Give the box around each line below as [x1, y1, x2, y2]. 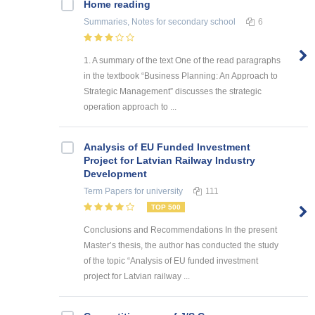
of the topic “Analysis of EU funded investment [84, 255, 258, 266]
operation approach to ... [84, 101, 176, 112]
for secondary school [154, 17, 236, 27]
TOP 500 [151, 202, 181, 211]
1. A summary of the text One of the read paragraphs [84, 55, 281, 65]
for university [132, 186, 183, 196]
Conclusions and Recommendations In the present [84, 224, 277, 235]
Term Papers [84, 186, 132, 196]
